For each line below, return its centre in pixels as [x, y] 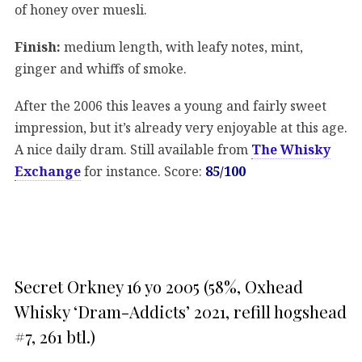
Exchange [48, 171]
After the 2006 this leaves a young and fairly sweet [170, 105]
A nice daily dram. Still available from [133, 149]
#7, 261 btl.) [55, 337]
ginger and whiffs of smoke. [101, 68]
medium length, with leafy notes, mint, [182, 46]
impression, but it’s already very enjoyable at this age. [181, 127]
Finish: [38, 46]
